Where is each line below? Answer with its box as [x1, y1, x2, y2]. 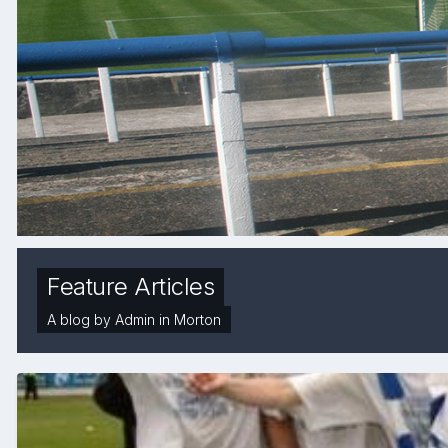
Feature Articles [47, 272, 215, 302]
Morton [174, 311, 221, 329]
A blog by [47, 311, 115, 329]
